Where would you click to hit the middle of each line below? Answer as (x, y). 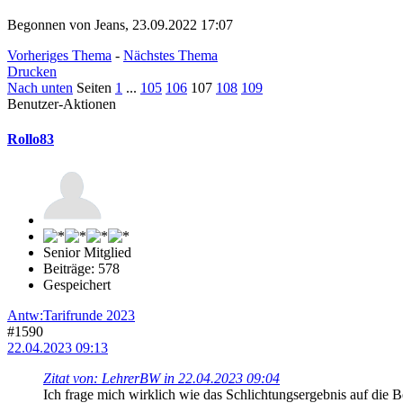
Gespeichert (77, 285)
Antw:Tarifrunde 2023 (71, 316)
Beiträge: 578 (81, 269)
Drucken (32, 71)
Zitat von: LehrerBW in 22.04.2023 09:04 (161, 379)
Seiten (94, 87)
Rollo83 (31, 139)
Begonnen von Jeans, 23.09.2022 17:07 (120, 24)
